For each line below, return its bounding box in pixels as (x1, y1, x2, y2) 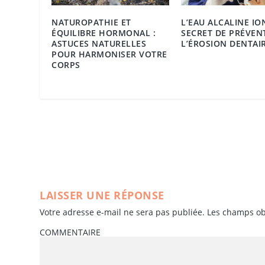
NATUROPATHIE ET (51, 16, 131, 28)
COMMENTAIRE (40, 226, 101, 238)
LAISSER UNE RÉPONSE (40, 188, 164, 202)
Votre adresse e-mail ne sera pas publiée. (40, 206, 205, 218)
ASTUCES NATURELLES (51, 37, 147, 49)
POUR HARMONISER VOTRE (51, 48, 167, 60)
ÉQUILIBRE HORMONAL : (51, 27, 156, 38)
